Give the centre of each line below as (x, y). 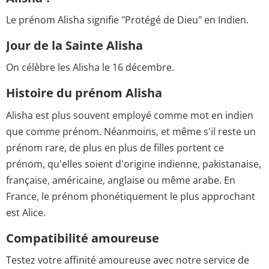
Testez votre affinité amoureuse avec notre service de (128, 260)
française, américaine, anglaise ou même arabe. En (121, 180)
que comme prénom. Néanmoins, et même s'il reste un (131, 131)
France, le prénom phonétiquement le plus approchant (131, 196)
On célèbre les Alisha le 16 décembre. (90, 68)
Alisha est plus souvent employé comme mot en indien (130, 115)
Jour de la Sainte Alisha (74, 45)
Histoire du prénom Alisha (84, 93)
